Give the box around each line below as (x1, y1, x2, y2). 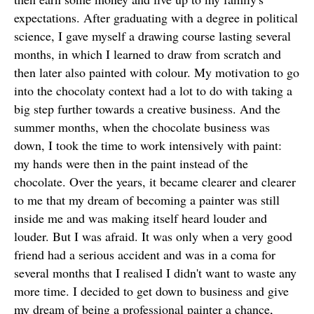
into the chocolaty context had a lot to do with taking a (14, 82, 292, 99)
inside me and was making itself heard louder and (14, 210, 267, 226)
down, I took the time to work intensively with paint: (14, 137, 282, 153)
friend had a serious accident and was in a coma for (14, 246, 275, 263)
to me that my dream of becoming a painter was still (14, 191, 280, 208)
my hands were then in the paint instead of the (14, 155, 248, 172)
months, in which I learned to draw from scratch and (14, 46, 281, 62)
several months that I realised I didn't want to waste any (14, 264, 296, 281)
